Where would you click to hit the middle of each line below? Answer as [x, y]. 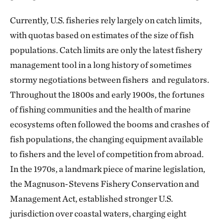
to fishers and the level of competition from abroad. [107, 154]
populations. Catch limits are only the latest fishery [106, 50]
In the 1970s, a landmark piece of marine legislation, [108, 169]
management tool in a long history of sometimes [101, 65]
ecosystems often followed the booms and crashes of [110, 124]
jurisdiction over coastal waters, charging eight [98, 213]
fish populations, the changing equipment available [107, 139]
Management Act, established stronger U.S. [91, 198]
